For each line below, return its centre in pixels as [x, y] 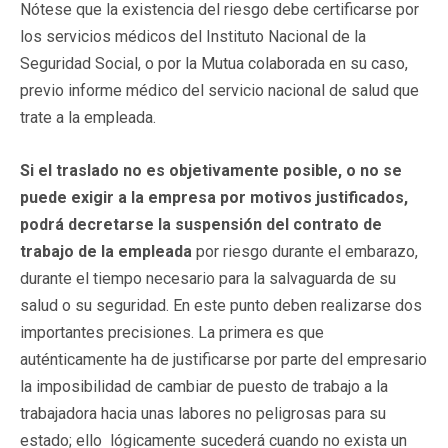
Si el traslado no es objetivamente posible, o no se [211, 170]
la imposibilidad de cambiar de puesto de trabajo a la [204, 386]
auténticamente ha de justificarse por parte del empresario [223, 359]
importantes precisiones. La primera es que [172, 332]
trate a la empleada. [88, 117]
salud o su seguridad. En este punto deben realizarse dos [221, 305]
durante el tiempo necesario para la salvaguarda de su [208, 278]
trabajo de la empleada [106, 251]
